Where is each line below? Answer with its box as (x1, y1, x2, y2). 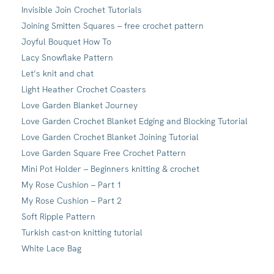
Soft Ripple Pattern (21, 211, 95, 223)
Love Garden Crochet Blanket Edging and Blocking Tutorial (21, 116, 248, 127)
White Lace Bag (21, 243, 81, 254)
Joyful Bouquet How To (21, 36, 111, 48)
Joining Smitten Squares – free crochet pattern (21, 20, 204, 32)
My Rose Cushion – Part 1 (21, 179, 122, 191)
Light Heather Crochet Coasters (21, 84, 146, 95)
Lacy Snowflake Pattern (21, 52, 113, 64)
